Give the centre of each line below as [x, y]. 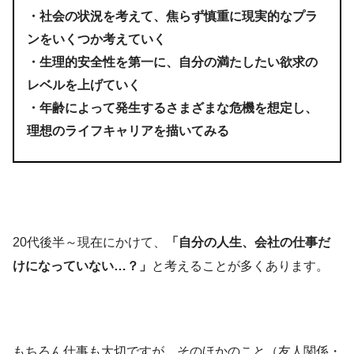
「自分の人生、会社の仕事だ [248, 242]
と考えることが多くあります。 [240, 265]
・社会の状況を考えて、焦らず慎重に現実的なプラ [172, 16]
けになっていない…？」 [82, 265]
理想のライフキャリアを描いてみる [128, 130]
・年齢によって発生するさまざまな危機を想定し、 [172, 107]
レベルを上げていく [84, 85]
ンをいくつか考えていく [96, 39]
